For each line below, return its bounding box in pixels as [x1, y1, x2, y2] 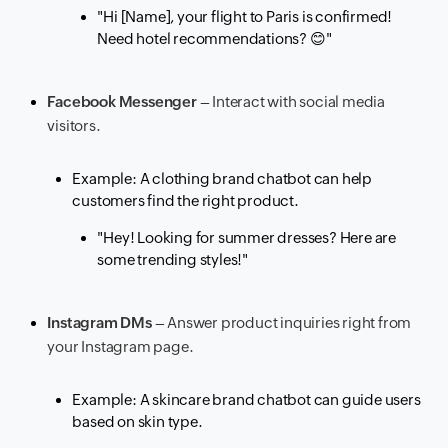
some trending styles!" [97, 251, 249, 269]
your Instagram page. [47, 338, 194, 356]
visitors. [47, 117, 101, 135]
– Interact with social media [196, 93, 386, 111]
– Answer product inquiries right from [151, 314, 412, 332]
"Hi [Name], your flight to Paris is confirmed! [97, 8, 393, 26]
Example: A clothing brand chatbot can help [72, 170, 373, 188]
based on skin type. [72, 413, 203, 431]
